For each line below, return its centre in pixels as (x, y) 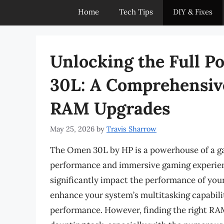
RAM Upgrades (110, 108)
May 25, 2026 (72, 129)
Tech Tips (136, 12)
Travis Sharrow (131, 129)
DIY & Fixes (193, 12)
